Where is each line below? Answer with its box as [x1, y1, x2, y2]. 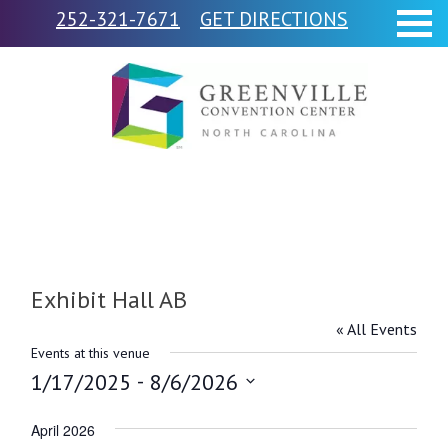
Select [29, 402, 91, 429]
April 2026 [30, 419, 95, 440]
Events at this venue [30, 343, 150, 362]
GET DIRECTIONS [200, 6, 348, 32]
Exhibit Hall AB [30, 283, 187, 315]
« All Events [336, 318, 418, 339]
